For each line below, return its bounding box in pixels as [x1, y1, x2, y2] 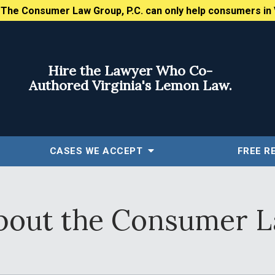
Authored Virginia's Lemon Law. [28, 76, 232, 94]
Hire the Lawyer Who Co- [48, 61, 212, 79]
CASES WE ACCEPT [49, 145, 145, 157]
